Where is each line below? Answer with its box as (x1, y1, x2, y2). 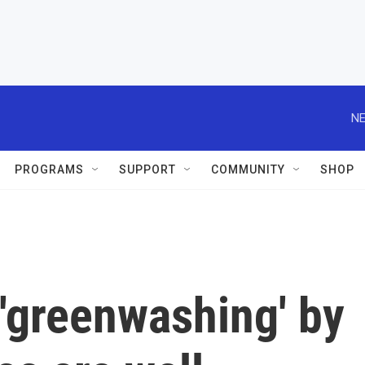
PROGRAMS (15, 163, 84, 176)
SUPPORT (119, 163, 176, 176)
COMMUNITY (211, 163, 285, 176)
